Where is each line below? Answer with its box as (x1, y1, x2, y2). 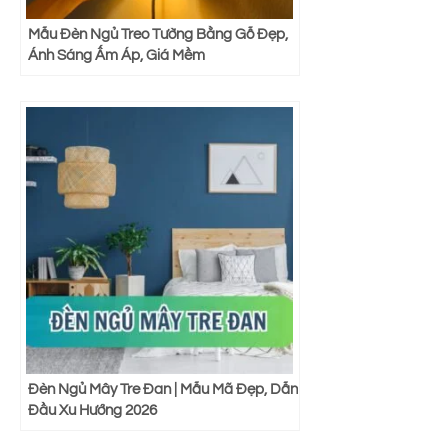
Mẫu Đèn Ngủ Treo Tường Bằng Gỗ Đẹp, (28, 26, 288, 43)
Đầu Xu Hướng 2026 (28, 402, 157, 419)
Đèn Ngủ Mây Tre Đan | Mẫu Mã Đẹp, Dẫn (28, 381, 298, 398)
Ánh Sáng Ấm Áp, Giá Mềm (28, 47, 205, 64)
